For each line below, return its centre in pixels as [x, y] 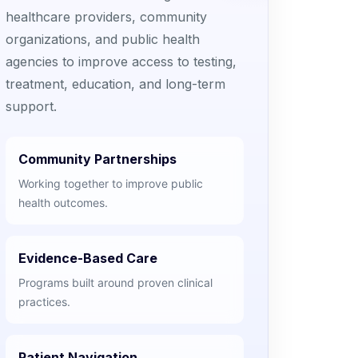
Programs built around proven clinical [115, 282]
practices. [44, 302]
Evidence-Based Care [88, 258]
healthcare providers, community [106, 17]
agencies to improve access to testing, [121, 62]
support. [31, 106]
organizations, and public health [102, 39]
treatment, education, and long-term [115, 84]
